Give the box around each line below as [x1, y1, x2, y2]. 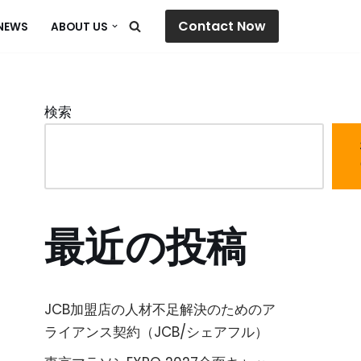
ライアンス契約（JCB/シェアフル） [44, 322, 268, 342]
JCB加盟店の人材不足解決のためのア [44, 300, 276, 319]
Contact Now [177, 17, 266, 35]
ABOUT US [51, 19, 109, 35]
